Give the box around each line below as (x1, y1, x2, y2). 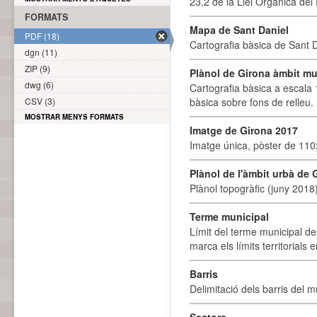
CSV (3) (25, 95, 55, 107)
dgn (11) (25, 46, 57, 58)
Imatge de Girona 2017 (190, 123, 298, 137)
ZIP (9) (25, 62, 50, 74)
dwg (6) (25, 79, 54, 91)
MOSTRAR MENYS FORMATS (25, 112, 124, 122)
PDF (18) (25, 30, 59, 42)
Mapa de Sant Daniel (190, 23, 289, 37)
